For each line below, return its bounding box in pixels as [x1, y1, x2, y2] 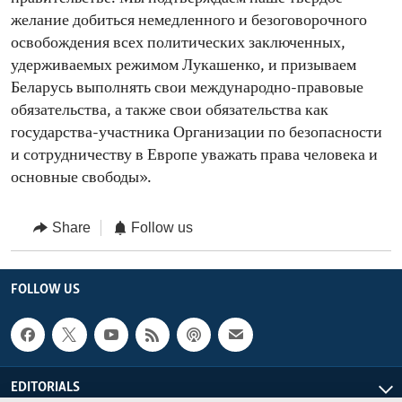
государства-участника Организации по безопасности [11, 125, 382, 143]
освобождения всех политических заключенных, [11, 35, 345, 53]
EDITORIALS [11, 380, 80, 396]
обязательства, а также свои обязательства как [11, 102, 328, 120]
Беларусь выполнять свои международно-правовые [11, 80, 363, 98]
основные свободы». [11, 170, 152, 188]
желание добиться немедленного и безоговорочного [11, 13, 367, 31]
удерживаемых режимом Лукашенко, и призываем [11, 57, 356, 75]
